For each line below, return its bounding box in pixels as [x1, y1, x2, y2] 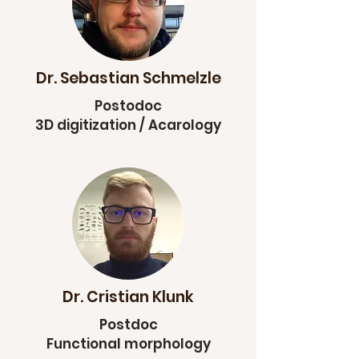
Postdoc [99, 315, 158, 334]
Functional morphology [46, 334, 211, 353]
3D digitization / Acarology [35, 115, 221, 135]
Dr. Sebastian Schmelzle [35, 67, 221, 89]
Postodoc [95, 96, 162, 115]
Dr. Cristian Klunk [63, 286, 194, 308]
